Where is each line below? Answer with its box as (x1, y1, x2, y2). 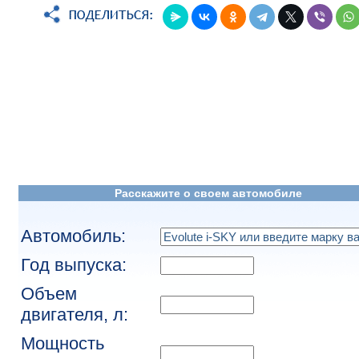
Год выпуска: (20, 255, 127, 275)
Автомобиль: (20, 226, 126, 246)
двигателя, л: (20, 305, 128, 325)
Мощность (20, 333, 104, 353)
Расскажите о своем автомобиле (115, 187, 302, 200)
